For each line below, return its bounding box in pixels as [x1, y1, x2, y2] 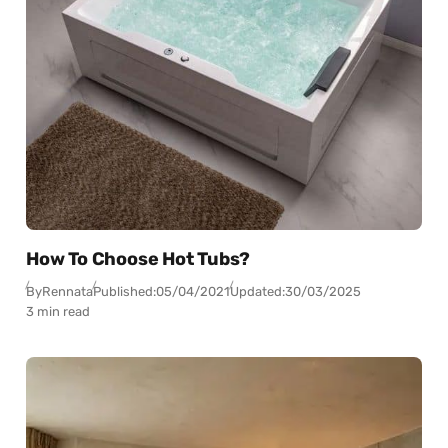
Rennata [42, 284, 94, 300]
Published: [93, 284, 157, 300]
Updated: [230, 284, 286, 300]
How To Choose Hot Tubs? [26, 248, 251, 271]
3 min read [26, 304, 91, 320]
